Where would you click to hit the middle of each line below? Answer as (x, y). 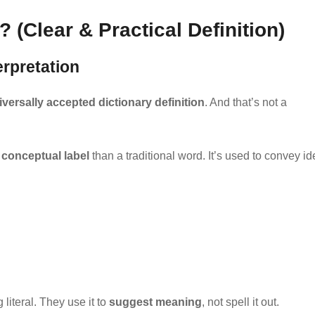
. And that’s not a (246, 102)
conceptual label (45, 155)
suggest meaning (155, 302)
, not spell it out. (240, 302)
